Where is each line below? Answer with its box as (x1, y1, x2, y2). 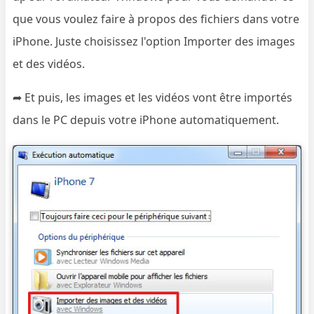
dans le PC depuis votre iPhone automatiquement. (13, 111, 280, 128)
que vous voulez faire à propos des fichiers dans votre (13, 11, 300, 27)
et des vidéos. (13, 55, 86, 71)
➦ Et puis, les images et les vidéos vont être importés (13, 89, 293, 105)
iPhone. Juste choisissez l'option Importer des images (13, 33, 296, 49)
